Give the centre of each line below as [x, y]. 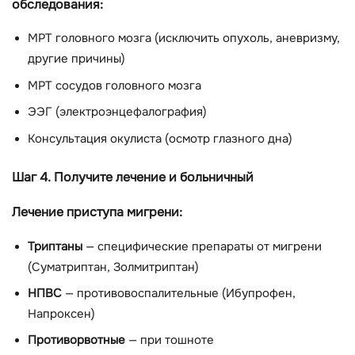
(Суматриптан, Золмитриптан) [113, 267]
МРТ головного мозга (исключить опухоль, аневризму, [184, 39]
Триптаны [55, 246]
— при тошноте [170, 341]
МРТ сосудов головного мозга [115, 86]
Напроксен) [61, 314]
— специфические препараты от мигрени [202, 246]
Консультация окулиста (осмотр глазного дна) [160, 139]
